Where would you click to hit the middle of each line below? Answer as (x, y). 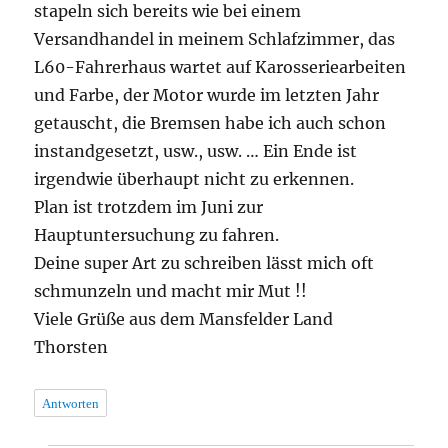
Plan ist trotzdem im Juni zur (149, 206)
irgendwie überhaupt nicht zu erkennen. (194, 178)
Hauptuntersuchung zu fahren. (157, 234)
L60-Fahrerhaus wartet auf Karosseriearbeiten (220, 66)
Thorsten (71, 346)
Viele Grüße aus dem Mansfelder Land (184, 318)
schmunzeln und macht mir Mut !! (171, 290)
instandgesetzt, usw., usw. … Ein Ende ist (196, 150)
